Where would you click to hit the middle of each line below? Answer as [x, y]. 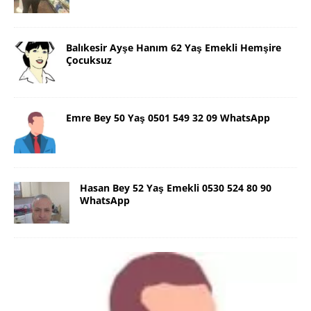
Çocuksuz [89, 60]
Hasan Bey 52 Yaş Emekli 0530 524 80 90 [176, 188]
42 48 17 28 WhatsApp [104, 296]
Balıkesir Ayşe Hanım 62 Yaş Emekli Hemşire [174, 48]
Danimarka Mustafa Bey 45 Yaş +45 [151, 278]
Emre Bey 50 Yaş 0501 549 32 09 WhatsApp [168, 118]
